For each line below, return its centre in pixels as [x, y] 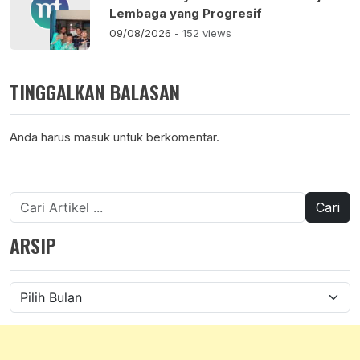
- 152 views [203, 33]
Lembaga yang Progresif [186, 14]
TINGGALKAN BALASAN [95, 92]
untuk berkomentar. [165, 137]
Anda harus [42, 137]
